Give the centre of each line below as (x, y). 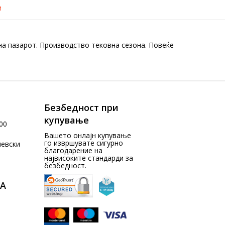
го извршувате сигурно (84, 143)
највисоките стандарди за (89, 158)
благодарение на (74, 150)
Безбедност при (82, 107)
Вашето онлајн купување (88, 135)
